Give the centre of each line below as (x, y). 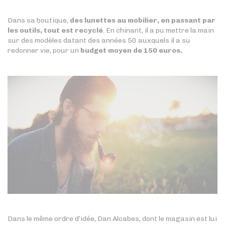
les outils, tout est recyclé (55, 30)
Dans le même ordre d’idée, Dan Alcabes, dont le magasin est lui (112, 218)
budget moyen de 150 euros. (131, 50)
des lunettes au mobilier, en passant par (143, 20)
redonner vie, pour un (44, 50)
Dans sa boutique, (39, 20)
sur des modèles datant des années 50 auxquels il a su (99, 40)
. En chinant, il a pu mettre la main (158, 30)
